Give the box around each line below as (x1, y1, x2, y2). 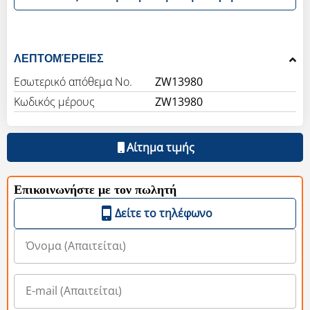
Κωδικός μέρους (14, 93, 95, 109)
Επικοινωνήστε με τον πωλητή (14, 183, 176, 197)
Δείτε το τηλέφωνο (114, 205, 212, 221)
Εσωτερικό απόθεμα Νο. (14, 73, 132, 89)
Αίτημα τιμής (127, 139, 194, 155)
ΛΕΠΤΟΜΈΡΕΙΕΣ (14, 52, 104, 64)
